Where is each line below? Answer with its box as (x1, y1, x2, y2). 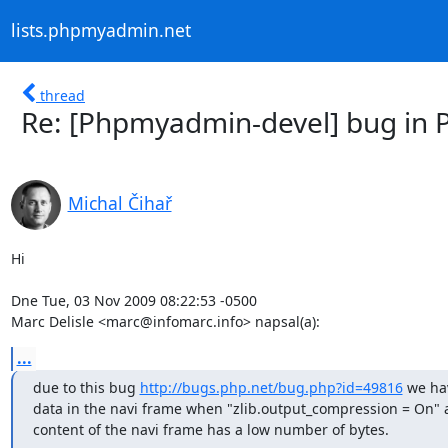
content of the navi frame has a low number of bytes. (32, 419, 389, 439)
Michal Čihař (67, 190, 172, 215)
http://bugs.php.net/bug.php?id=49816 (139, 377, 403, 397)
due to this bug (32, 377, 140, 397)
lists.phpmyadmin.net (10, 18, 191, 43)
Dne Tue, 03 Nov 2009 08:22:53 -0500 (10, 290, 257, 310)
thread (40, 85, 85, 105)
